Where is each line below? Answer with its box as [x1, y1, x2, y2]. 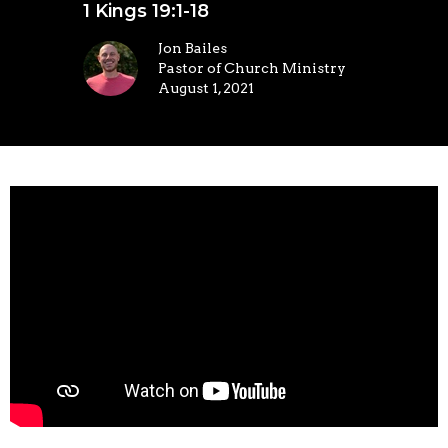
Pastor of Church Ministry [157, 59, 346, 76]
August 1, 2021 [157, 79, 254, 96]
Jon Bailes [157, 39, 227, 56]
